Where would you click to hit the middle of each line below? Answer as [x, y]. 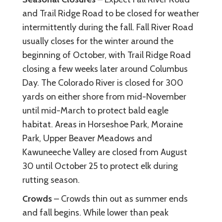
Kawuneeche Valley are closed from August [105, 152]
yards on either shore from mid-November [104, 96]
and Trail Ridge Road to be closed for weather [111, 13]
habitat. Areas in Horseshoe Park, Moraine [103, 124]
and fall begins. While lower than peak [95, 212]
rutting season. [51, 180]
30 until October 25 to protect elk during [100, 166]
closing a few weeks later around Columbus [105, 69]
